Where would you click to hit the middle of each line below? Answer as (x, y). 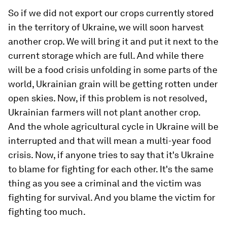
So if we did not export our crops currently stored (111, 13)
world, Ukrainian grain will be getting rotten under (113, 84)
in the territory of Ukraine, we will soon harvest (106, 27)
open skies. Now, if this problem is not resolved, (107, 98)
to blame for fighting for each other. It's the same (111, 169)
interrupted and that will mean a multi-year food (110, 141)
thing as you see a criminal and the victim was (105, 183)
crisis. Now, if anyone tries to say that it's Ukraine (111, 155)
